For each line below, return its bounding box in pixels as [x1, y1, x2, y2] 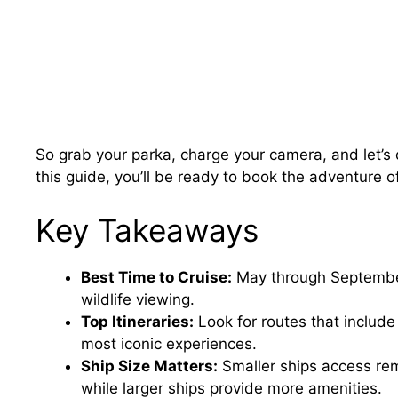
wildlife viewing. [81, 290, 195, 308]
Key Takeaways [36, 211, 259, 249]
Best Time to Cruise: [81, 267, 232, 286]
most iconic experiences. [81, 334, 257, 353]
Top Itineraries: [81, 312, 194, 330]
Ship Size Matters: [81, 356, 218, 375]
